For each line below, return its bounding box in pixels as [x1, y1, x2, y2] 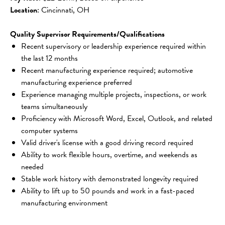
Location [10, 4, 37, 16]
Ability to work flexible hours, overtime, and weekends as [21, 148, 199, 161]
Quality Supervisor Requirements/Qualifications [10, 28, 165, 40]
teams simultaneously [21, 100, 87, 113]
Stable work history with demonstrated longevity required [21, 172, 198, 185]
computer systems [21, 124, 78, 137]
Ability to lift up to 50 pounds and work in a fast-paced [21, 184, 196, 197]
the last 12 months [21, 52, 78, 64]
